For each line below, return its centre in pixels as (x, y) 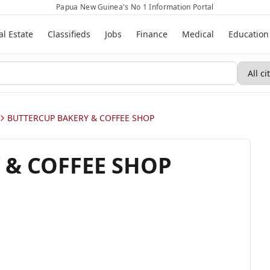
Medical (198, 34)
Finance (152, 34)
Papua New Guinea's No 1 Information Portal (135, 7)
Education (248, 34)
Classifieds (69, 34)
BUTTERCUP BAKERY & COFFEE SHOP (81, 118)
